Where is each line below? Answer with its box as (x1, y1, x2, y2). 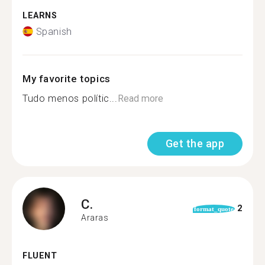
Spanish (35, 25, 72, 37)
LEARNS (22, 11, 57, 21)
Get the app (165, 137, 224, 150)
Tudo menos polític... (22, 92, 118, 104)
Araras (81, 213, 109, 222)
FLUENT (22, 250, 57, 261)
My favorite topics (22, 72, 111, 85)
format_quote (193, 205, 234, 212)
